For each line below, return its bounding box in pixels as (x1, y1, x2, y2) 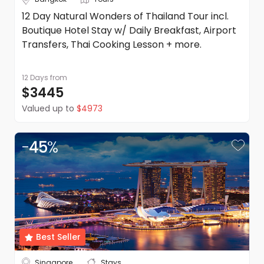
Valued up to (22, 103, 74, 114)
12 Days (22, 72, 48, 82)
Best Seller (36, 231, 81, 243)
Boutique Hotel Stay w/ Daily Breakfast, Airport (22, 24, 236, 37)
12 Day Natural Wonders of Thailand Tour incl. (22, 9, 229, 23)
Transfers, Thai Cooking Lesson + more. (22, 38, 202, 51)
